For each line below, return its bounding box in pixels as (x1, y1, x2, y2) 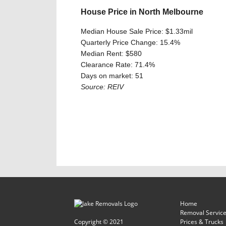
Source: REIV (81, 82, 124, 91)
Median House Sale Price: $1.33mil (81, 27, 193, 35)
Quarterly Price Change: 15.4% (81, 38, 180, 46)
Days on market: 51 (81, 71, 143, 80)
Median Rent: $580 (81, 49, 142, 58)
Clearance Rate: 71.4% (81, 60, 155, 69)
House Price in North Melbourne (81, 7, 203, 17)
